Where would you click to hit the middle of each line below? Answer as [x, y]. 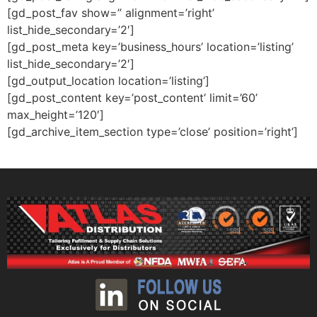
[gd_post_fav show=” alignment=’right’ [111, 13]
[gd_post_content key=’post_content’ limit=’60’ [132, 98]
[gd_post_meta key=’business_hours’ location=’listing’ [150, 47]
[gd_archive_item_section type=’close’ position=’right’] [152, 132]
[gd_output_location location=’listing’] [108, 81]
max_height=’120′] [56, 115]
